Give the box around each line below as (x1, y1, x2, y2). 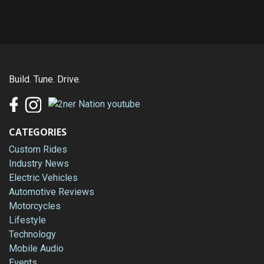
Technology (9, 228, 56, 240)
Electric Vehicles (9, 171, 78, 183)
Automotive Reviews (9, 186, 94, 197)
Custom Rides (9, 143, 67, 155)
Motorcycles (9, 200, 61, 212)
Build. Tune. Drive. (9, 73, 81, 85)
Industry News (9, 157, 69, 169)
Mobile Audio (9, 242, 64, 254)
